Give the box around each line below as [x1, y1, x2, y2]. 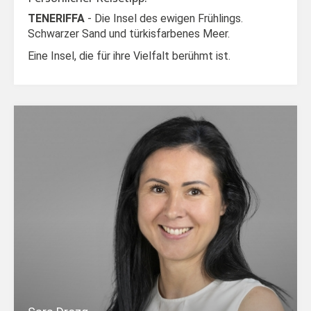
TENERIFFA [28, 12, 87, 25]
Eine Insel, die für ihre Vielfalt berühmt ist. [28, 49, 230, 62]
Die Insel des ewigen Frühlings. [94, 12, 243, 25]
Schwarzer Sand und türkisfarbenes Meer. [28, 27, 230, 40]
